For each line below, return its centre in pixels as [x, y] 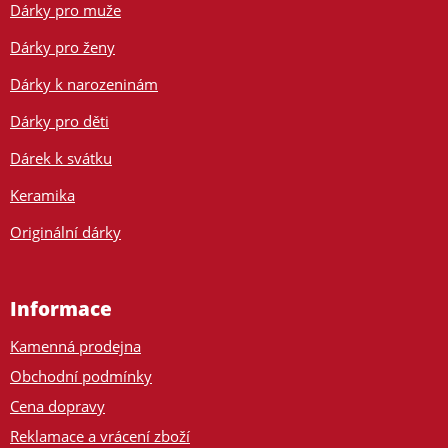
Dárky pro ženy [62, 47]
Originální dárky [65, 232]
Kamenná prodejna [75, 346]
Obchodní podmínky [81, 376]
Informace [61, 309]
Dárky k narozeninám [84, 84]
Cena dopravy [57, 406]
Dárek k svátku [61, 158]
